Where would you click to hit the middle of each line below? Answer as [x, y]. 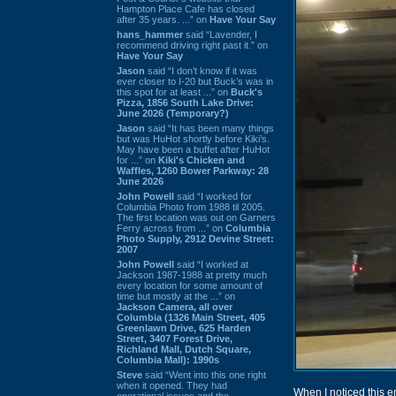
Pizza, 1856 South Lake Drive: [185, 102]
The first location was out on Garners [196, 217]
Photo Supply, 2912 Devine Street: [195, 238]
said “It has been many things [209, 128]
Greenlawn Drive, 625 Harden [184, 327]
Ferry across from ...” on [171, 228]
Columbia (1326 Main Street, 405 [191, 317]
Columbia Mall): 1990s [168, 359]
